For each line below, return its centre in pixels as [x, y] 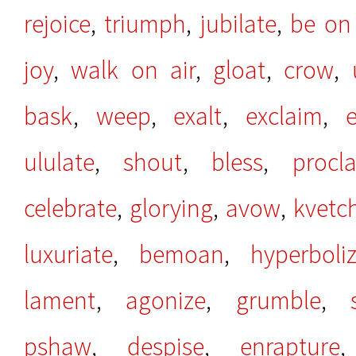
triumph [145, 24]
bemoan [181, 254]
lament [60, 300]
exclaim [284, 116]
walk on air [133, 70]
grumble [278, 300]
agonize [166, 300]
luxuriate [68, 254]
